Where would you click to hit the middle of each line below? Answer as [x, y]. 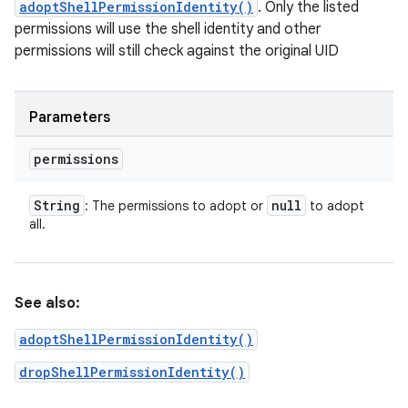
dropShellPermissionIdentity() [132, 372]
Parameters [70, 117]
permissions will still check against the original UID [177, 51]
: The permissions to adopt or [176, 206]
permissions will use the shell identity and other [168, 29]
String [57, 205]
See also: [47, 303]
